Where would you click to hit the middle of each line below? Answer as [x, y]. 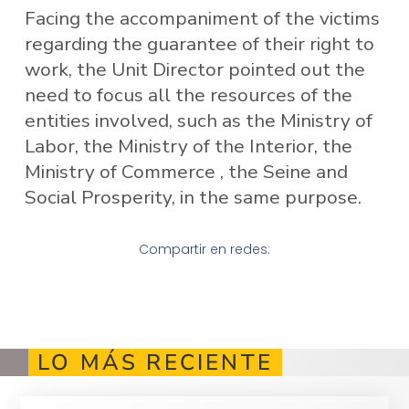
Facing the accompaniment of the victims [202, 19]
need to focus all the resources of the [188, 95]
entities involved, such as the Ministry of [198, 121]
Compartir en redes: [204, 250]
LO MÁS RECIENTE [155, 362]
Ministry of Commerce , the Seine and [186, 172]
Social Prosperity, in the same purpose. [193, 198]
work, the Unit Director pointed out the [194, 70]
